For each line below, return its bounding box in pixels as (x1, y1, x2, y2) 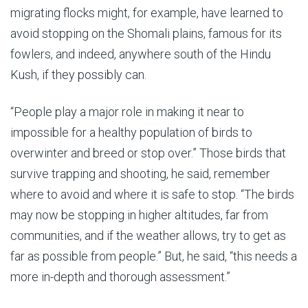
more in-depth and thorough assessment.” (10, 269, 230, 284)
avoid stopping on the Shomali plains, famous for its (10, 26, 282, 41)
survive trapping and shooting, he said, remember (10, 166, 270, 181)
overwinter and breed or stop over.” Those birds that (10, 146, 286, 160)
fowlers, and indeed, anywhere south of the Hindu (10, 47, 271, 61)
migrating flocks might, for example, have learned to (10, 5, 283, 20)
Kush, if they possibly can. (10, 67, 146, 82)
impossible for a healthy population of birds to (10, 125, 252, 140)
